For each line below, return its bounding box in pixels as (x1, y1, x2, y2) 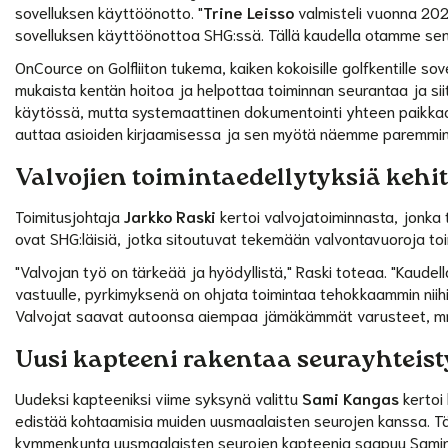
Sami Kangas (302, 386, 400, 408)
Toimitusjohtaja (15, 204, 125, 226)
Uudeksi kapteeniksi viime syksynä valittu (15, 386, 303, 408)
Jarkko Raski (124, 204, 217, 226)
